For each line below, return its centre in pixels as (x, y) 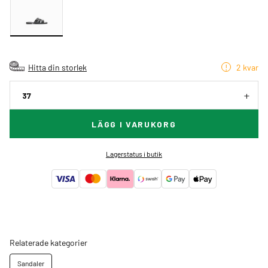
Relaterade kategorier (48, 242)
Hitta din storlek (57, 67)
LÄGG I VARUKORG (134, 124)
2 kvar (247, 67)
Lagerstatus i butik (134, 153)
